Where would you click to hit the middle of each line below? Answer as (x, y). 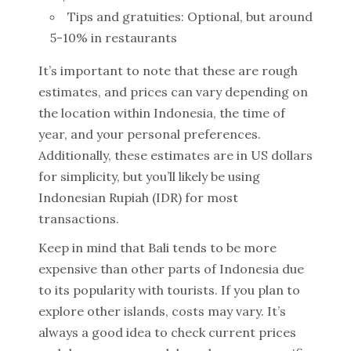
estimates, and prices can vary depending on (173, 92)
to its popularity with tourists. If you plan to (169, 290)
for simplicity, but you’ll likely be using (149, 176)
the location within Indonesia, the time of (162, 113)
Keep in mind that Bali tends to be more (157, 248)
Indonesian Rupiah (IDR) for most (138, 197)
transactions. (79, 219)
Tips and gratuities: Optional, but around (190, 16)
